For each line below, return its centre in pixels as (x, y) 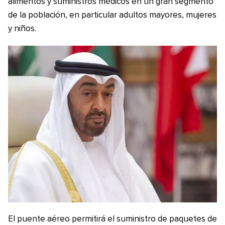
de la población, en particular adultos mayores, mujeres (112, 15)
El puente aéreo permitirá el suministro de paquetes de (113, 219)
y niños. (22, 29)
